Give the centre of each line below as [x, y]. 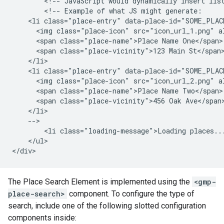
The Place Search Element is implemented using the [100, 182]
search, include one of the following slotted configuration [107, 206]
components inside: [42, 218]
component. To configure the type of [131, 194]
